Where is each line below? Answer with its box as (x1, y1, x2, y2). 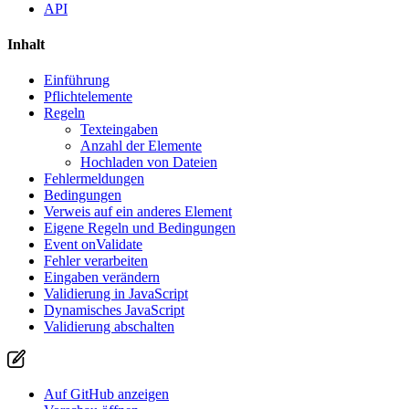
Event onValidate (44, 236, 142, 253)
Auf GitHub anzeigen (44, 386, 169, 403)
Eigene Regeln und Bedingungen (44, 220, 236, 236)
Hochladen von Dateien (80, 154, 217, 171)
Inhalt (7, 36, 45, 52)
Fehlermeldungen (44, 171, 144, 187)
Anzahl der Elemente (80, 138, 202, 154)
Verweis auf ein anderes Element (44, 204, 232, 220)
